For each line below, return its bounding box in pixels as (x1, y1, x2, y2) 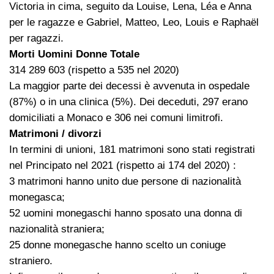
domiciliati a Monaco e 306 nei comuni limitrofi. (9, 111, 223, 124)
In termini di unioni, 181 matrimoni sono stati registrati (9, 143, 255, 155)
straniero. (9, 254, 53, 267)
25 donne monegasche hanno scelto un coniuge (9, 239, 226, 251)
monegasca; (9, 191, 65, 203)
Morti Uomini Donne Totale (9, 48, 139, 60)
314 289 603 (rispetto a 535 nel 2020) (9, 64, 179, 76)
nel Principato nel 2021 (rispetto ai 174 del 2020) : (9, 159, 236, 171)
